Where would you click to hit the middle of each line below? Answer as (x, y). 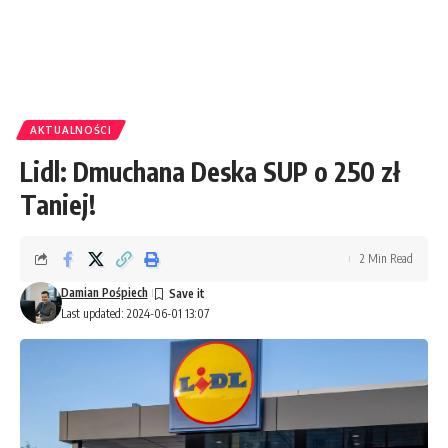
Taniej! (58, 204)
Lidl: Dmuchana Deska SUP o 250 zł (210, 171)
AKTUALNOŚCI (71, 130)
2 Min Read (386, 258)
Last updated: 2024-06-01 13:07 (134, 313)
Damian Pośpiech (104, 292)
